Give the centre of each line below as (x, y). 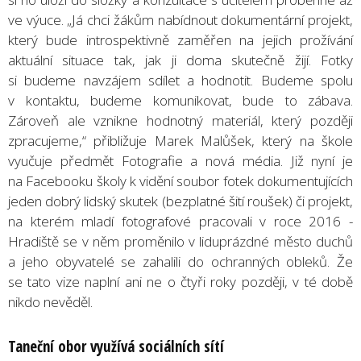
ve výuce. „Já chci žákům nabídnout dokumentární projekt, (180, 19)
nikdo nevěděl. (50, 301)
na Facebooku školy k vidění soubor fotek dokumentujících (180, 180)
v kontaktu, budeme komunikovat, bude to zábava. (180, 100)
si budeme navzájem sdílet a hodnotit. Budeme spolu (180, 80)
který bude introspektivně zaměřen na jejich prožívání (180, 39)
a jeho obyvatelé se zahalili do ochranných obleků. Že (180, 261)
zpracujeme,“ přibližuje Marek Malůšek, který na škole (180, 140)
